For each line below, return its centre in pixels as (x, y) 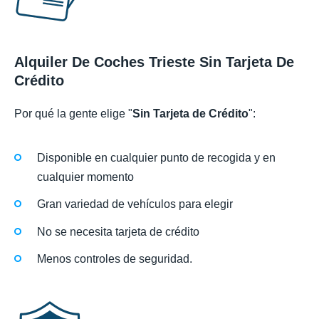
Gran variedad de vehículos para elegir (135, 204)
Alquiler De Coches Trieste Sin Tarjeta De (154, 62)
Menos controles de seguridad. (115, 258)
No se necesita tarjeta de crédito (118, 231)
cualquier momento (85, 177)
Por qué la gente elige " (73, 113)
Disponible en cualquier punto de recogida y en (156, 158)
